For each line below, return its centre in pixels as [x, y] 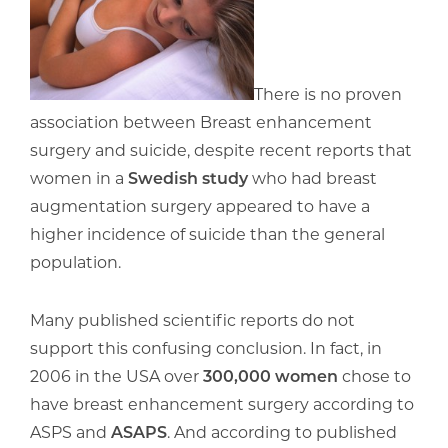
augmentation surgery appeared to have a [200, 205]
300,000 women [272, 375]
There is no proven [328, 93]
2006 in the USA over [116, 375]
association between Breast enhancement [201, 121]
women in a [79, 177]
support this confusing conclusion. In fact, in [206, 347]
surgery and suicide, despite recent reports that [221, 149]
